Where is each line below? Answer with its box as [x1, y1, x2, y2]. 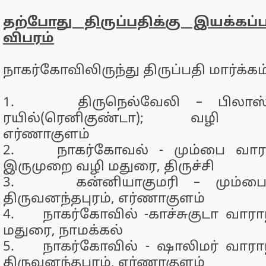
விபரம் [3, 31, 54, 47]
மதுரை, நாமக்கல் [3, 223, 123, 239]
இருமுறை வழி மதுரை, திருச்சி [3, 159, 214, 175]
